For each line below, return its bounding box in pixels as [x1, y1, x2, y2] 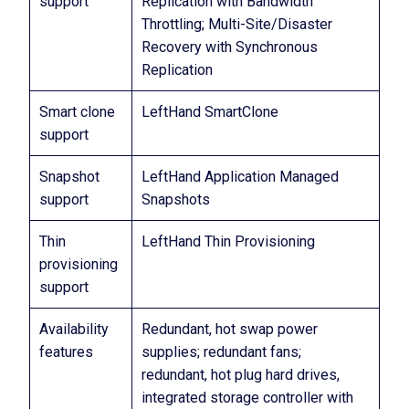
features [39, 343, 93, 361]
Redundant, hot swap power [142, 320, 318, 338]
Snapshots [142, 191, 210, 208]
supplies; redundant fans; [142, 343, 301, 361]
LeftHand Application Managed [142, 168, 339, 185]
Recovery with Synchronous [142, 38, 318, 56]
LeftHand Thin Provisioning [142, 233, 315, 250]
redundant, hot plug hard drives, [142, 366, 340, 383]
